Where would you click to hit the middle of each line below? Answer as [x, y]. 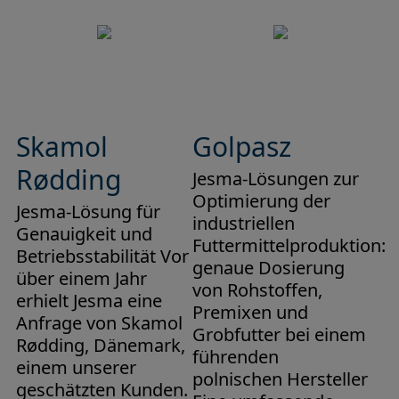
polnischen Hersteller [280, 379]
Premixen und [250, 312]
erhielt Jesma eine [89, 300]
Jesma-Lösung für [88, 211]
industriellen [243, 223]
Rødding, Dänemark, [100, 345]
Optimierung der [261, 200]
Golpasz [241, 146]
